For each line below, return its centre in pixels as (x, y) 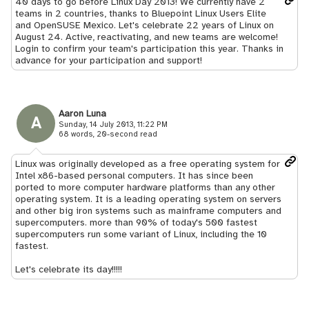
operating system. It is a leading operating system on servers (148, 199)
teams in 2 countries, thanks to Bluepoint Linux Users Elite (141, 13)
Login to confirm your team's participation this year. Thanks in (149, 49)
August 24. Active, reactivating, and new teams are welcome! (147, 37)
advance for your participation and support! (109, 60)
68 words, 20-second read (108, 134)
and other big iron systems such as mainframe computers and (148, 211)
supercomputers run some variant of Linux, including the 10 (141, 234)
